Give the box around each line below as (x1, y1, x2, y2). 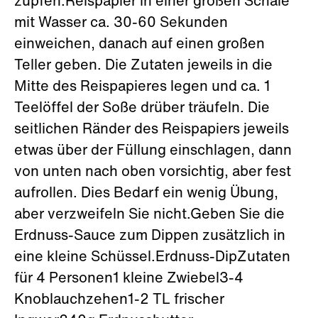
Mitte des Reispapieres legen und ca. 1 (14, 80, 270, 94)
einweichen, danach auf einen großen (14, 38, 265, 52)
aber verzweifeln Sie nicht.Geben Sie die (14, 208, 285, 222)
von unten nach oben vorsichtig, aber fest (14, 165, 291, 180)
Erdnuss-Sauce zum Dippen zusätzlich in (14, 229, 285, 243)
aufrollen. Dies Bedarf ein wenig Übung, (14, 187, 278, 201)
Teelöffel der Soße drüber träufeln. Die (14, 102, 270, 116)
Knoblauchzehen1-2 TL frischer (14, 293, 224, 307)
